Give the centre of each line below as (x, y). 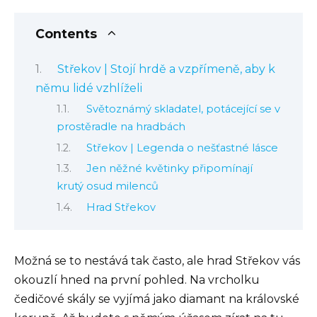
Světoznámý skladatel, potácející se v (183, 109)
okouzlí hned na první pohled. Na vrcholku (137, 279)
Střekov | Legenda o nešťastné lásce (182, 148)
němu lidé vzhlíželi (89, 88)
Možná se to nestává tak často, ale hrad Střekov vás (157, 260)
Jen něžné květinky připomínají (169, 169)
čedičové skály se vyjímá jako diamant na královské (157, 299)
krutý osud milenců (108, 186)
